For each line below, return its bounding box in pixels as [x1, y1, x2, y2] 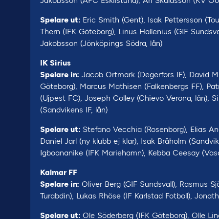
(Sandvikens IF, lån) [40, 105, 108, 114]
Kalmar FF [40, 168, 77, 177]
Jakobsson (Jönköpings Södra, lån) [40, 39, 163, 48]
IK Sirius [40, 58, 71, 67]
